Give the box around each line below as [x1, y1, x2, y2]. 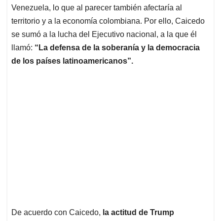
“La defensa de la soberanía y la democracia [35, 43, 200, 52]
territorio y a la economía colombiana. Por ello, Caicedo [11, 17, 205, 26]
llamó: [11, 43, 35, 52]
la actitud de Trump [103, 208, 174, 217]
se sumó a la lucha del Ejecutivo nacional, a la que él [11, 30, 197, 39]
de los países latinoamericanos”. [11, 57, 133, 66]
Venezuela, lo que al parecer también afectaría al [11, 3, 182, 12]
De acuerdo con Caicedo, [11, 208, 103, 217]
